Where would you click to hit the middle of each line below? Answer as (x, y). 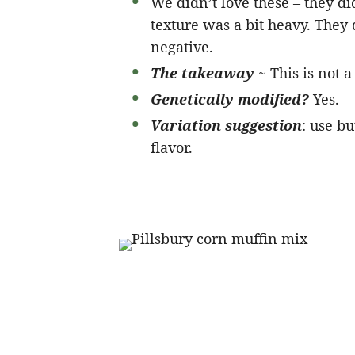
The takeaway (202, 73)
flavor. (171, 147)
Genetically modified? (229, 99)
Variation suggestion (226, 125)
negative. (181, 47)
